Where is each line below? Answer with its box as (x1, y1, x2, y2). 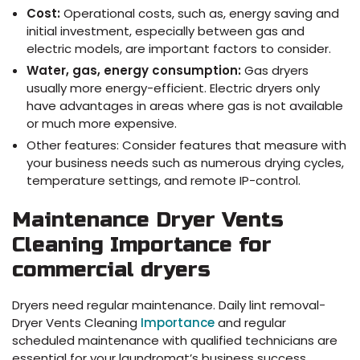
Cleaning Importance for (12, 232, 272, 258)
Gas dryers (244, 61, 309, 79)
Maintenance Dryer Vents (12, 207, 284, 233)
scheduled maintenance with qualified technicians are (12, 332, 337, 350)
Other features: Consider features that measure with (27, 136, 346, 153)
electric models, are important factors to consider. (27, 39, 331, 57)
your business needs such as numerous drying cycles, (27, 153, 344, 171)
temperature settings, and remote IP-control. (27, 171, 301, 189)
